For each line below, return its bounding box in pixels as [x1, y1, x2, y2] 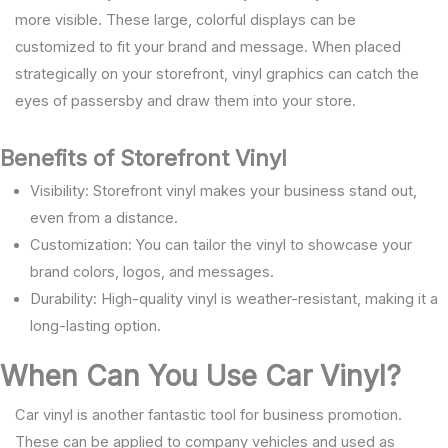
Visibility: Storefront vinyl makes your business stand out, [30, 182, 417, 201]
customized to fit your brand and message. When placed [14, 37, 401, 56]
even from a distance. [30, 209, 178, 228]
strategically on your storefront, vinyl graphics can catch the [14, 64, 419, 83]
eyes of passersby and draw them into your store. [14, 91, 356, 110]
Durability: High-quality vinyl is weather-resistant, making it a [30, 290, 438, 309]
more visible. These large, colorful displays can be [14, 10, 356, 29]
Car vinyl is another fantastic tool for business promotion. [14, 406, 402, 425]
